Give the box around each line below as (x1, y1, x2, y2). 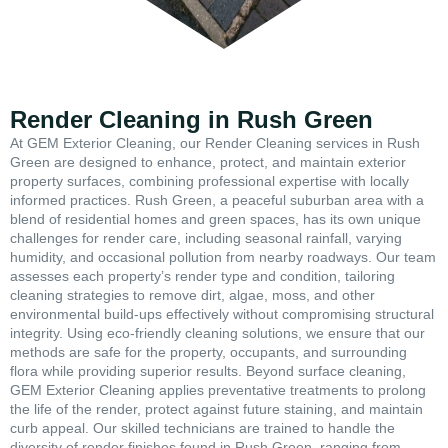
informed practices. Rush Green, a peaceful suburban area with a (10, 192, 424, 208)
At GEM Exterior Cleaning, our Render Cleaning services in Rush (10, 135, 420, 151)
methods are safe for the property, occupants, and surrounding (10, 344, 407, 360)
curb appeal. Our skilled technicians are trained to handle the (10, 420, 395, 436)
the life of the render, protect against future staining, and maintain (10, 401, 423, 417)
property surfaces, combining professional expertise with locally (10, 173, 409, 189)
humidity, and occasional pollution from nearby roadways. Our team (10, 249, 436, 265)
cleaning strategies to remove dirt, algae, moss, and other (10, 287, 375, 303)
